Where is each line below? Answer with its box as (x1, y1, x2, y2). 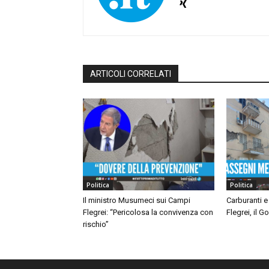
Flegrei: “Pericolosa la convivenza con (83, 207, 213, 217)
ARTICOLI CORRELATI (90, 68, 171, 79)
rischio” (83, 219, 109, 229)
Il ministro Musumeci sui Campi (83, 195, 190, 205)
